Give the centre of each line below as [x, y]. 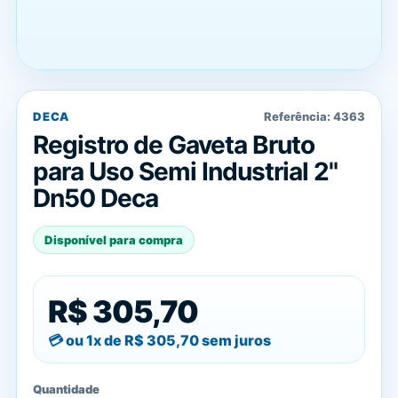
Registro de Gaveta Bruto [174, 145]
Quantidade [66, 389]
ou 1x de [95, 340]
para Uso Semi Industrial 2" [185, 171]
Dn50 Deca [96, 198]
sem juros [235, 340]
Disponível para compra [114, 240]
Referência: [298, 116]
